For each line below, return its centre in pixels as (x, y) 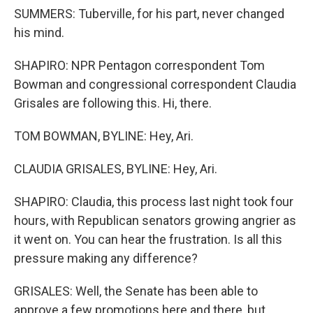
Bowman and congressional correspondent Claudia (155, 84)
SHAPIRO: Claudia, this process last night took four (154, 202)
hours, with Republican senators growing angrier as (155, 220)
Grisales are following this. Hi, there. (113, 103)
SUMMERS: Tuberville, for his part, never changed (149, 14)
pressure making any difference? (106, 258)
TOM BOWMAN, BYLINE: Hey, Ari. (104, 136)
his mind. (39, 32)
